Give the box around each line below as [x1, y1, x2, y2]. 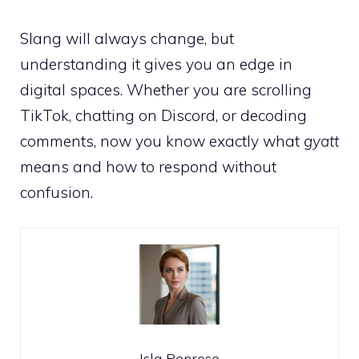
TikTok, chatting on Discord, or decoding [20, 105, 307, 125]
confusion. [20, 182, 93, 202]
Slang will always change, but [20, 28, 234, 48]
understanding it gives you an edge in [20, 54, 292, 74]
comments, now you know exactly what [20, 131, 304, 151]
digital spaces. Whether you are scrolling [20, 79, 312, 99]
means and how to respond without [20, 156, 276, 176]
